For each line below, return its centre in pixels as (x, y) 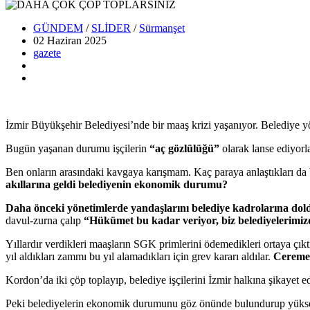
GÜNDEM (58, 28)
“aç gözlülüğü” (184, 148)
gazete (47, 53)
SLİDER (111, 28)
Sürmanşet (162, 28)
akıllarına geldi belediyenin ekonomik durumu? (117, 184)
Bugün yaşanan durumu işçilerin (77, 148)
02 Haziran (57, 40)
